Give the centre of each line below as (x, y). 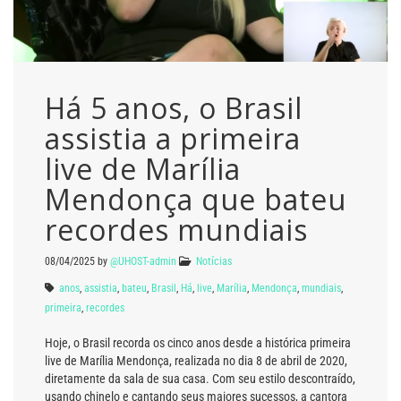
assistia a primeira (173, 138)
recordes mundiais (176, 229)
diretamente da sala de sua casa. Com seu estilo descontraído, (200, 378)
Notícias (214, 261)
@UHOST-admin (143, 261)
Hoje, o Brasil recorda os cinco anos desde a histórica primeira (198, 342)
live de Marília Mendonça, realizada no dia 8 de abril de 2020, (196, 360)
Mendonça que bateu (196, 199)
